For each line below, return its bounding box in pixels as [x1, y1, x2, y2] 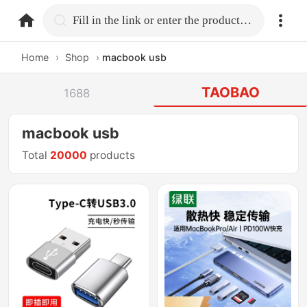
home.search [72, 12, 143, 27]
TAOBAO [201, 84, 260, 101]
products [87, 149, 136, 162]
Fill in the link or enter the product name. [240, 13, 252, 27]
